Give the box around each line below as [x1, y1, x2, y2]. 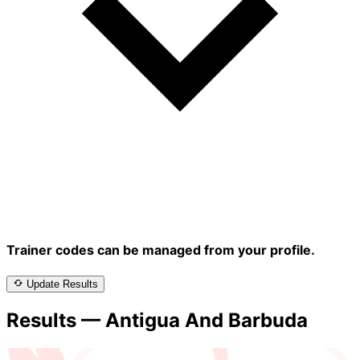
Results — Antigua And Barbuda [6, 309, 308, 333]
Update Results [27, 278, 98, 291]
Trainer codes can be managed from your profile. [6, 242, 315, 259]
